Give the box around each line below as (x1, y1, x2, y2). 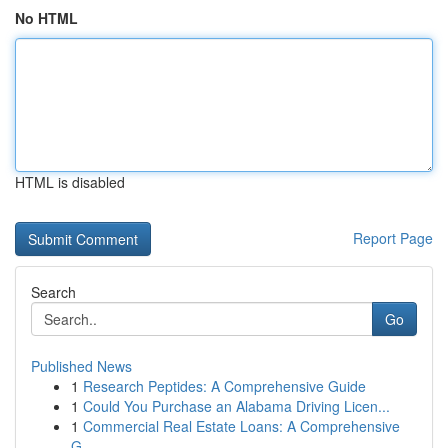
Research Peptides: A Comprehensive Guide (83, 376, 366, 396)
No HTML (15, 8, 78, 28)
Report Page (353, 228, 433, 248)
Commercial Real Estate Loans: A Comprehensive (83, 416, 400, 436)
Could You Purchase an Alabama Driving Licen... (83, 396, 390, 416)
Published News (31, 356, 132, 376)
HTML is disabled (15, 172, 125, 192)
